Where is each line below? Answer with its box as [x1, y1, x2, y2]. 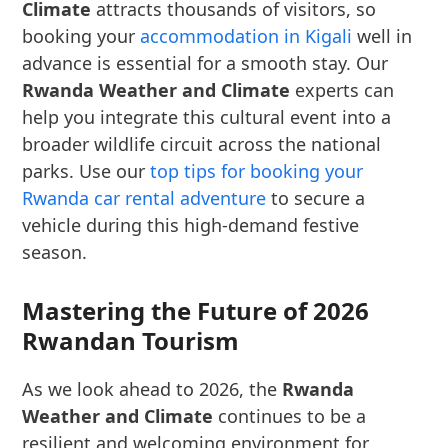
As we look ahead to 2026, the [22, 377, 283, 401]
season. [22, 240, 88, 264]
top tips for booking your [150, 159, 364, 183]
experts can [290, 78, 395, 102]
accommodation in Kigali [140, 24, 353, 48]
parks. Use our [22, 159, 151, 183]
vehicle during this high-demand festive [22, 213, 360, 237]
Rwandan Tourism [22, 324, 240, 357]
